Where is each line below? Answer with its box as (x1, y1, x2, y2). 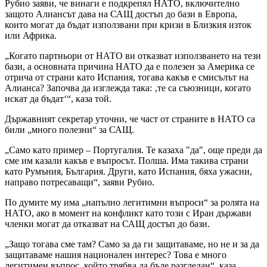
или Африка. (5, 30, 57, 41)
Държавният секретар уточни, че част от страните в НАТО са (5, 114, 255, 125)
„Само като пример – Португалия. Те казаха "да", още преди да (5, 145, 262, 156)
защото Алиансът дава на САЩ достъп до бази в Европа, (5, 9, 237, 20)
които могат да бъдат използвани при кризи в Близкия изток (5, 20, 252, 30)
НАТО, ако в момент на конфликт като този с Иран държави (5, 208, 252, 219)
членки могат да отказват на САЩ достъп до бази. (5, 219, 210, 229)
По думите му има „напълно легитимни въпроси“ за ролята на (5, 197, 259, 208)
